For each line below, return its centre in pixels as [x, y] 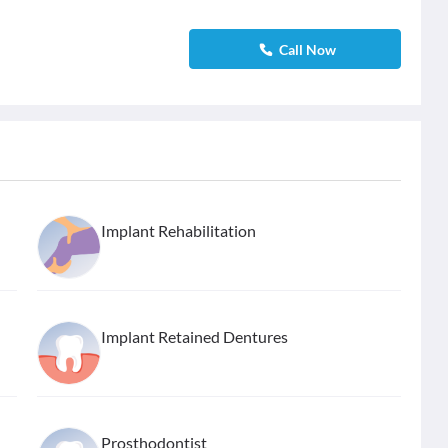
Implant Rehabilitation [179, 230]
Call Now [307, 49]
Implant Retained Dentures [195, 336]
